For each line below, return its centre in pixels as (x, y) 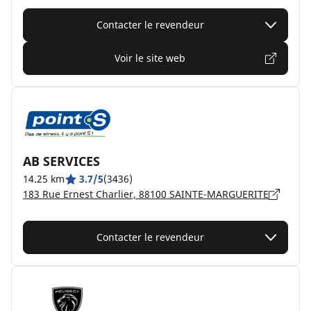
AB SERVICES (61, 161)
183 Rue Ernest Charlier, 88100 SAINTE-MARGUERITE (146, 194)
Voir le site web (150, 58)
